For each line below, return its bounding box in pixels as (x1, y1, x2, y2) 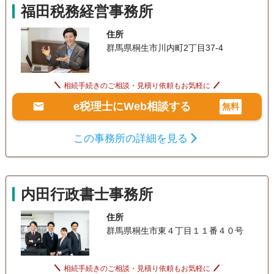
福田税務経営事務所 (20, 2, 153, 20)
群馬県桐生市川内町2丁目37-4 (106, 42, 223, 53)
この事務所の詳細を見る (73, 132, 188, 144)
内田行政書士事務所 (20, 185, 153, 202)
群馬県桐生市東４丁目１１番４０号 (106, 225, 243, 235)
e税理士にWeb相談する (73, 100, 191, 113)
